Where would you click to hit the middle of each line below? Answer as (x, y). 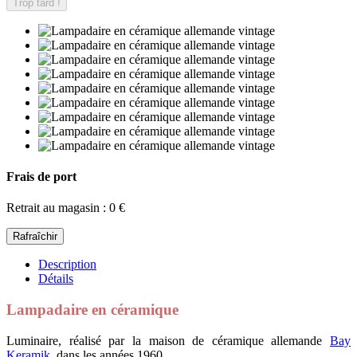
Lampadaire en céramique (92, 310)
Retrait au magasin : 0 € (66, 208)
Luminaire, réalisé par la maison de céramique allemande (168, 340)
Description (67, 265)
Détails (56, 279)
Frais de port (41, 177)
